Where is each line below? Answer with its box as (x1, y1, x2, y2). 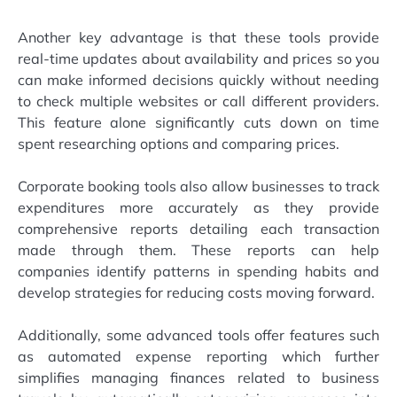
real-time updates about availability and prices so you (18, 49, 379, 67)
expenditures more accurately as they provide (18, 198, 379, 216)
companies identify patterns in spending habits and (18, 261, 379, 280)
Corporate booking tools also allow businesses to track (18, 176, 379, 195)
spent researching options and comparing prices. (18, 134, 339, 152)
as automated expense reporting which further (18, 346, 379, 365)
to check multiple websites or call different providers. (18, 91, 379, 110)
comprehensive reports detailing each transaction (18, 219, 379, 237)
